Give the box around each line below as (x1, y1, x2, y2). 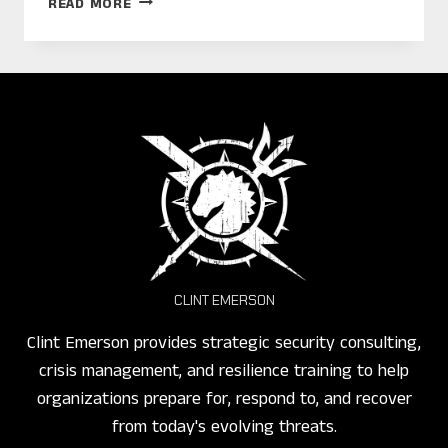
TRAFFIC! (130, 103, 195, 124)
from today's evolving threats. (111, 414, 337, 440)
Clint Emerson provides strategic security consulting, (27, 330, 421, 356)
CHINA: (130, 11, 179, 32)
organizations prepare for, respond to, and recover (36, 386, 412, 412)
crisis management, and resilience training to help (39, 358, 409, 384)
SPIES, (130, 34, 176, 55)
